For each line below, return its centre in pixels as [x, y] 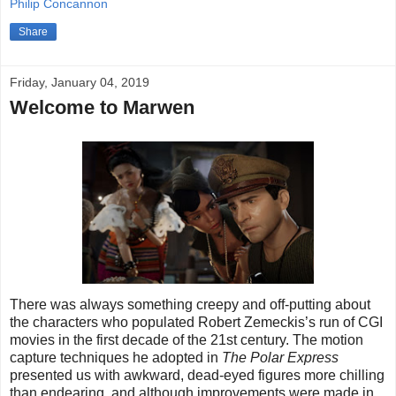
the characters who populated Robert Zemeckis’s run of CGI [196, 323]
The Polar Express [280, 358]
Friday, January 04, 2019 [80, 83]
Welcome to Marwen [102, 108]
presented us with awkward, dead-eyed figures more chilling [197, 376]
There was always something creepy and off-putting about [190, 305]
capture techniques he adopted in [116, 358]
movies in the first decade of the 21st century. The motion [187, 340]
